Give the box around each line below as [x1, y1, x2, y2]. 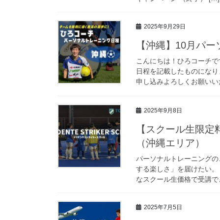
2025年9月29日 [144, 23, 186, 30]
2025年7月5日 [144, 203, 182, 211]
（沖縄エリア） [136, 137, 205, 148]
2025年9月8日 [144, 107, 182, 114]
